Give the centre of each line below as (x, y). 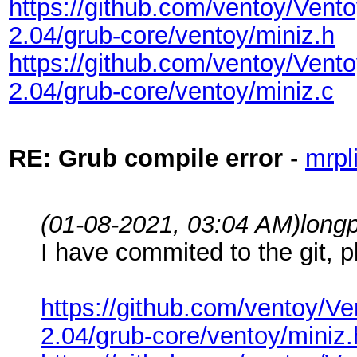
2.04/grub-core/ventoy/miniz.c (171, 91)
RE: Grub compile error (146, 158)
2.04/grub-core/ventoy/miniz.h (172, 35)
